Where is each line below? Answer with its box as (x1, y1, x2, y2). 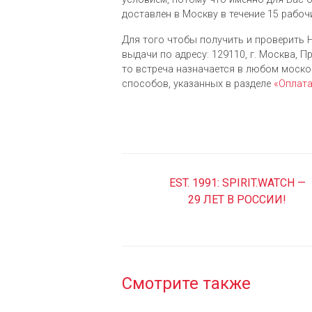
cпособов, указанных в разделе (122, 78, 274, 91)
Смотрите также (122, 274, 251, 294)
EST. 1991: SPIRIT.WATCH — (169, 176, 306, 190)
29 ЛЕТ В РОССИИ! (188, 193, 287, 207)
